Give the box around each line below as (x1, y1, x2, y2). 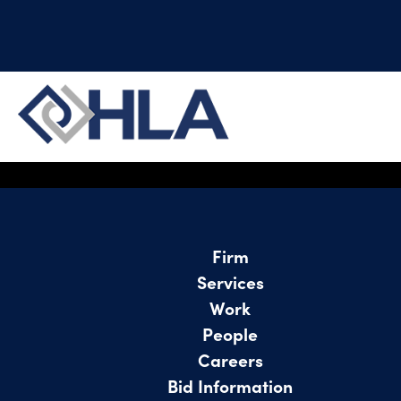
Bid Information (167, 372, 294, 397)
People (202, 320, 259, 346)
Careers (197, 346, 263, 371)
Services (196, 269, 264, 294)
